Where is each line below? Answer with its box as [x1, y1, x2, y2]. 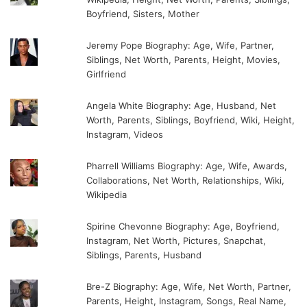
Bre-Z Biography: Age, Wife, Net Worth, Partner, [86, 281, 292, 293]
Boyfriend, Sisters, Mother [86, 8, 200, 20]
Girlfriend [86, 69, 127, 80]
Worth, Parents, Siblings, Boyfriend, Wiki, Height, [86, 114, 295, 126]
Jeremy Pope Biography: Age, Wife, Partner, [86, 40, 275, 51]
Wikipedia [86, 189, 127, 201]
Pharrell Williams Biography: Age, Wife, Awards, [86, 160, 288, 172]
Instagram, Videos [86, 129, 164, 140]
